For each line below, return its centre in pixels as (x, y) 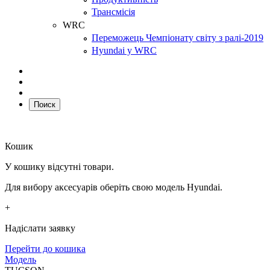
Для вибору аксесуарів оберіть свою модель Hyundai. (114, 187)
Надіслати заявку (40, 228)
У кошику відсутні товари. (59, 166)
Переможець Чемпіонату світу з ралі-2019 (177, 37)
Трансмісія (113, 12)
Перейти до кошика (45, 248)
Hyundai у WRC (124, 50)
